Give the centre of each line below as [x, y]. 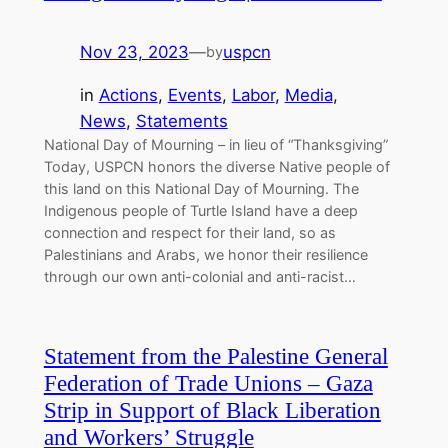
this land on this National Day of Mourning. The [201, 188]
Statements [181, 120]
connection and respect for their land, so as [189, 232]
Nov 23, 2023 [134, 52]
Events [194, 94]
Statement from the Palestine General [215, 356]
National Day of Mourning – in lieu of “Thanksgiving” [215, 144]
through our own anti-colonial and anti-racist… [199, 276]
